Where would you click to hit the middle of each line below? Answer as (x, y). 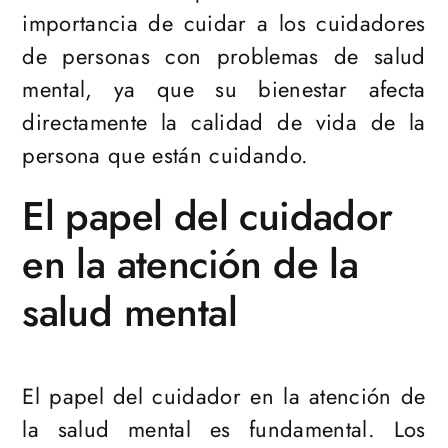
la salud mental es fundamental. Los (224, 429)
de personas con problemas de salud (224, 56)
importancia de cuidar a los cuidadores (224, 23)
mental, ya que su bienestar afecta (224, 89)
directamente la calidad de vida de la (224, 122)
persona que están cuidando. (165, 155)
